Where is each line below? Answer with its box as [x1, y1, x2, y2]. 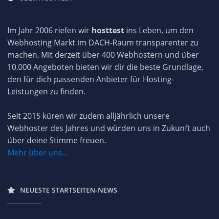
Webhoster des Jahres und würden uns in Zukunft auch [7, 122, 210, 133]
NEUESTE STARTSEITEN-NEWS [20, 185, 117, 195]
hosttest [91, 24, 124, 36]
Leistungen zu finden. [7, 86, 86, 97]
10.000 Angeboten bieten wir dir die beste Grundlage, [7, 61, 203, 72]
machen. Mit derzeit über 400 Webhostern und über [7, 49, 199, 60]
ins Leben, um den [124, 24, 194, 36]
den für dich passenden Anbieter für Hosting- [7, 73, 174, 85]
